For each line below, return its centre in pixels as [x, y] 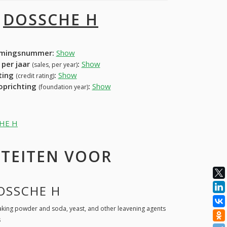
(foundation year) [63, 87]
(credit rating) [35, 75]
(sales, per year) [54, 64]
